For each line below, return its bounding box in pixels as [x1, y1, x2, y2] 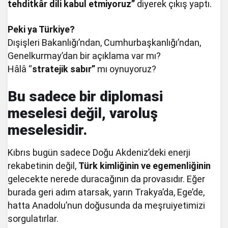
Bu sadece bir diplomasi [8, 88, 163, 105]
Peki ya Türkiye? [8, 23, 75, 35]
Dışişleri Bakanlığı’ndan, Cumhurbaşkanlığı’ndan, [8, 37, 202, 48]
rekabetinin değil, [8, 160, 79, 171]
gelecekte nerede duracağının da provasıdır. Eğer [8, 173, 206, 184]
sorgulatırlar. [8, 213, 59, 224]
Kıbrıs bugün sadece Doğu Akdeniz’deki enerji [8, 147, 191, 158]
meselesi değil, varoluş [8, 104, 158, 122]
